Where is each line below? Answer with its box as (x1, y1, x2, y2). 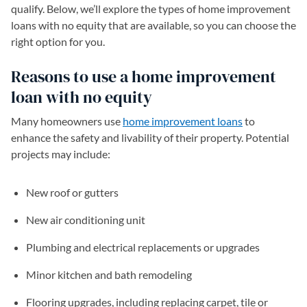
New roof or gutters (26, 186, 119, 199)
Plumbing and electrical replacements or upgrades (26, 241, 262, 254)
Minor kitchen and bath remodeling (26, 268, 192, 281)
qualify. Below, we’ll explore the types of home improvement (11, 2, 291, 15)
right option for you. (11, 35, 105, 48)
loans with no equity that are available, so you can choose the (11, 19, 296, 32)
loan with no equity (11, 86, 152, 108)
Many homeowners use (11, 114, 123, 127)
